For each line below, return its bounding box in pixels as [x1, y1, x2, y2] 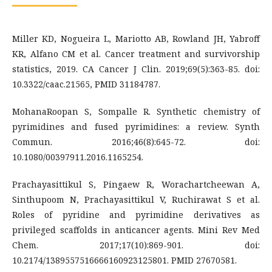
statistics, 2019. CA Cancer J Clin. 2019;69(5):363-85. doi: [12, 63, 260, 75]
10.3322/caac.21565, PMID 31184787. [12, 78, 160, 90]
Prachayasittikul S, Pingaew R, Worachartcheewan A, [12, 178, 260, 190]
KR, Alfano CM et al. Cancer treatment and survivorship [12, 47, 260, 59]
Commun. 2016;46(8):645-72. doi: [12, 135, 260, 148]
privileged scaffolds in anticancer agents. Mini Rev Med [12, 223, 260, 236]
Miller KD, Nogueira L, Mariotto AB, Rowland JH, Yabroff [12, 32, 260, 44]
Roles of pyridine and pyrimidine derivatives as [12, 208, 260, 220]
